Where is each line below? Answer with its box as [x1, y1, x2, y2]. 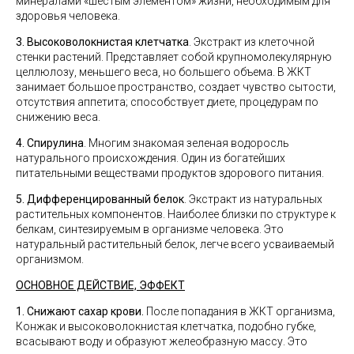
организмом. [16, 253, 84, 265]
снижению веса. [16, 111, 100, 123]
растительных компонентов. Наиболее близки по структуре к [16, 208, 336, 220]
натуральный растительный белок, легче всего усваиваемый [16, 238, 334, 250]
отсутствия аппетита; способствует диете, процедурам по [16, 96, 318, 108]
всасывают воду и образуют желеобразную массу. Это [16, 335, 307, 348]
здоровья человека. [16, 9, 120, 22]
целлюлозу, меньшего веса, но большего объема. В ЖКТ [16, 66, 311, 78]
